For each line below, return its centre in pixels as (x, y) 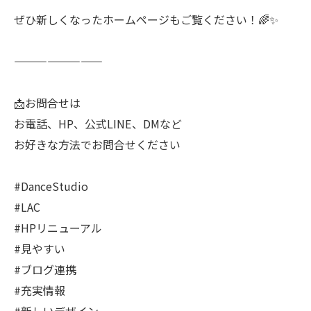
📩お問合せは (47, 103)
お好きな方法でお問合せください (97, 145)
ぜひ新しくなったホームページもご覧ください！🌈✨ (146, 20)
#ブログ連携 (45, 270)
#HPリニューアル (58, 228)
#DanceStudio (51, 186)
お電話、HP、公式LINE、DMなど (98, 124)
